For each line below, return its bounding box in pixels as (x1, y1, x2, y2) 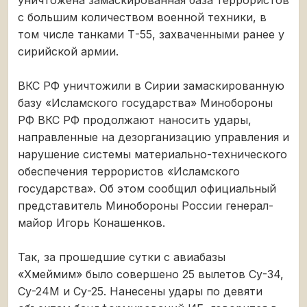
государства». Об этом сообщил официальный (18, 181, 276, 195)
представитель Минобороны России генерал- (18, 198, 273, 212)
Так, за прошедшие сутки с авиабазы (18, 249, 225, 264)
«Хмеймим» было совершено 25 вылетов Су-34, (18, 267, 284, 281)
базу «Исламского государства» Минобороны (18, 95, 273, 110)
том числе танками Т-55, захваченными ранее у (18, 27, 284, 41)
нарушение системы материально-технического (18, 147, 287, 161)
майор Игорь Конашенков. (18, 215, 165, 230)
